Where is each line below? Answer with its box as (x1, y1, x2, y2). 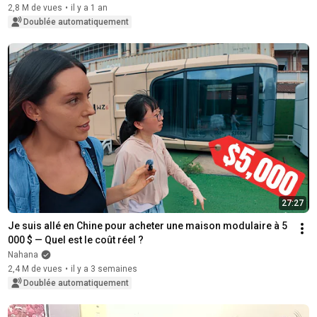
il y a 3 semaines (70, 263, 137, 274)
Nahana (7, 249, 38, 260)
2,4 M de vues (7, 263, 62, 274)
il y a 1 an (70, 2, 108, 13)
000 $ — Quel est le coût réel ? (7, 234, 144, 246)
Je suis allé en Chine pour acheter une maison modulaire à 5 (7, 219, 287, 231)
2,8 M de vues (7, 2, 62, 13)
